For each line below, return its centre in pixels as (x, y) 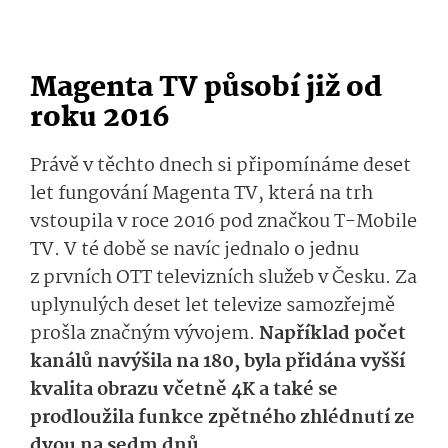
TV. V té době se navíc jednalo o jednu (194, 250)
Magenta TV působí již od (206, 89)
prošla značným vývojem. (144, 334)
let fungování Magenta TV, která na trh (201, 194)
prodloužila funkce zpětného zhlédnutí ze (222, 418)
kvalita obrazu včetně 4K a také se (184, 390)
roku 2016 (100, 119)
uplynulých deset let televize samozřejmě (212, 306)
